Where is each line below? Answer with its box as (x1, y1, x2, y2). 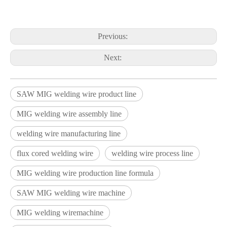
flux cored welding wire (17, 148, 93, 158)
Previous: (97, 31, 130, 41)
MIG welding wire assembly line (17, 109, 122, 118)
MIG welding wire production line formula (17, 168, 154, 177)
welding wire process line (111, 148, 193, 158)
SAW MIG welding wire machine (17, 188, 125, 197)
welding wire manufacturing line (17, 129, 121, 138)
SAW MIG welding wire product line (17, 89, 136, 98)
